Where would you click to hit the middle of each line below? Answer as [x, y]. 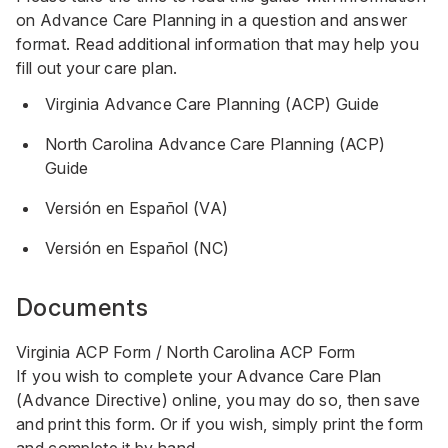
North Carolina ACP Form [261, 352]
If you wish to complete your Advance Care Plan [199, 376]
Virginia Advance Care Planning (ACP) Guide [212, 104]
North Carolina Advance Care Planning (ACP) [215, 144]
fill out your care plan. [97, 68]
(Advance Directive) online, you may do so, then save [218, 400]
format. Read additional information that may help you [217, 44]
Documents [82, 307]
